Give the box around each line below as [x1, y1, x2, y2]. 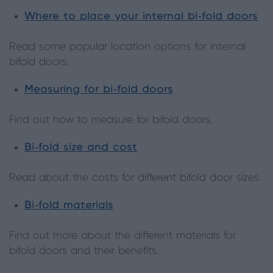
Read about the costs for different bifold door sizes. [9, 172, 261, 183]
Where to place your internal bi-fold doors [24, 11, 258, 22]
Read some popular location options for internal [9, 41, 246, 52]
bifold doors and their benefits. [9, 246, 158, 257]
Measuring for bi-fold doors [24, 84, 173, 95]
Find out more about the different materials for [9, 230, 236, 241]
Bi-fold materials [24, 200, 113, 211]
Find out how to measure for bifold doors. [9, 115, 212, 126]
